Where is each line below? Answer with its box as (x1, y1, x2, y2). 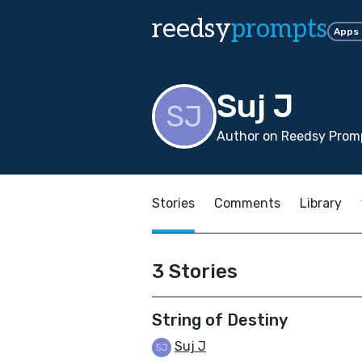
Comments (214, 196, 280, 211)
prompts (231, 14, 327, 44)
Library (300, 196, 342, 211)
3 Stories (152, 260, 238, 283)
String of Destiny (152, 310, 288, 330)
